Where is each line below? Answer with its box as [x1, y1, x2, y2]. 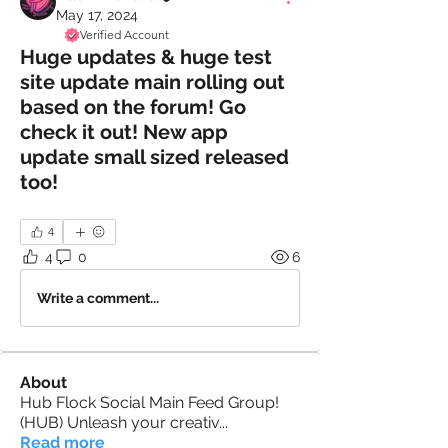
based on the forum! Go [20, 95, 246, 119]
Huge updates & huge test [20, 45, 272, 69]
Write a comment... [37, 289, 159, 306]
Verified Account [80, 27, 169, 42]
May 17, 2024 [56, 7, 138, 23]
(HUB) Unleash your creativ [20, 413, 219, 432]
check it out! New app [20, 120, 228, 144]
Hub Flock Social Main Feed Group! [20, 393, 279, 412]
